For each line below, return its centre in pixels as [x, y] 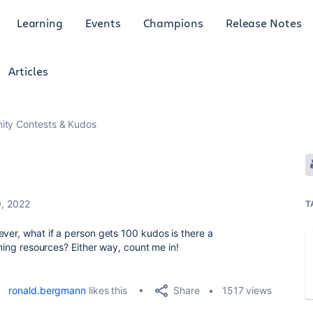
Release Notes [263, 22]
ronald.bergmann [48, 290]
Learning [40, 22]
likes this [107, 290]
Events [103, 22]
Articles [28, 71]
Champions [173, 22]
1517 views [247, 290]
